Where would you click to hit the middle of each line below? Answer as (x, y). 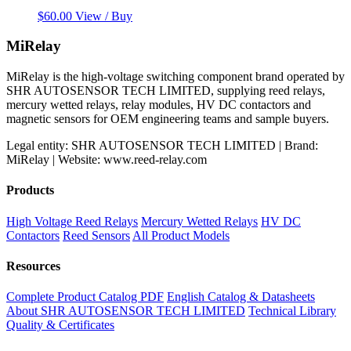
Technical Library (292, 311)
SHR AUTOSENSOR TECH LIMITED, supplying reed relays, (166, 91)
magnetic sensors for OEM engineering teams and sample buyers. (168, 119)
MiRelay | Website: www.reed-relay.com (107, 160)
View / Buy (104, 16)
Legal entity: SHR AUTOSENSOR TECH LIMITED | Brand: (162, 146)
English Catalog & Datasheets (241, 297)
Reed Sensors (96, 235)
